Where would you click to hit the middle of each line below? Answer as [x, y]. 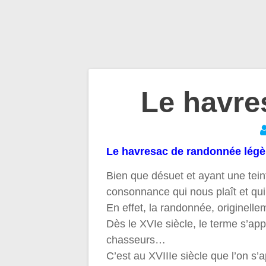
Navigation [162, 102]
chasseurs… [136, 240]
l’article [139, 165]
